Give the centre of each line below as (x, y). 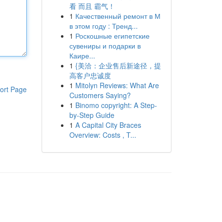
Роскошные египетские (112, 36)
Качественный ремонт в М (118, 16)
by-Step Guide (92, 115)
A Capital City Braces (108, 125)
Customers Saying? (100, 95)
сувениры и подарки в (105, 46)
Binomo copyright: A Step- (116, 105)
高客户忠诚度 (90, 75)
